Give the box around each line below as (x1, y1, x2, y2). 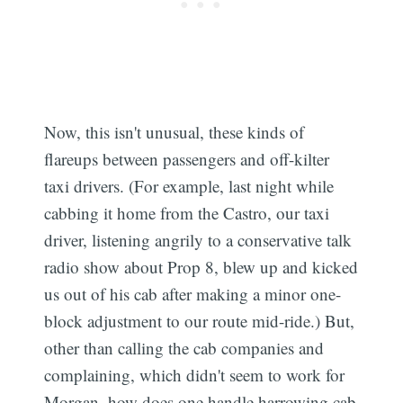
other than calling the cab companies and (44, 336, 325, 360)
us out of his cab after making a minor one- (44, 282, 342, 306)
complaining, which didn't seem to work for (44, 363, 345, 387)
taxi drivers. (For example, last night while (44, 175, 335, 198)
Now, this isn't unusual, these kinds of (44, 121, 305, 144)
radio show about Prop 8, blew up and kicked (44, 255, 359, 279)
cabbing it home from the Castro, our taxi (44, 201, 330, 225)
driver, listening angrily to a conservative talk (44, 228, 353, 252)
